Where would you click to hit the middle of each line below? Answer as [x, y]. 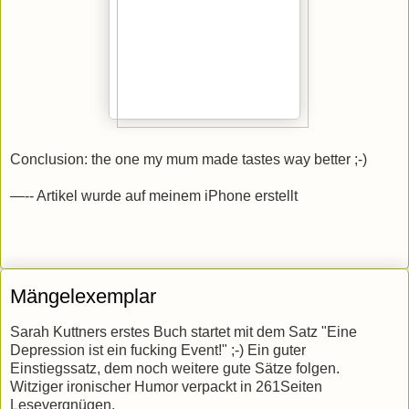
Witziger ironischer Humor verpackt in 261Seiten [166, 386]
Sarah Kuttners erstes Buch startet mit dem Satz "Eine [184, 331]
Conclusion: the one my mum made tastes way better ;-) [189, 159]
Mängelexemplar [83, 297]
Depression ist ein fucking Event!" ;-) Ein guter [158, 350]
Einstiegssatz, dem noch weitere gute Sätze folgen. [175, 368]
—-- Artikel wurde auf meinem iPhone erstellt [154, 195]
